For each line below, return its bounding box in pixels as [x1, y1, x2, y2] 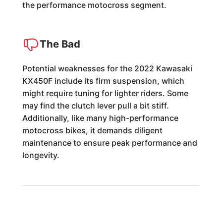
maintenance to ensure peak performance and [22, 138, 197, 148]
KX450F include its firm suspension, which [22, 76, 184, 86]
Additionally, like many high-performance [22, 113, 178, 123]
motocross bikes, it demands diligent [22, 125, 163, 135]
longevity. [22, 150, 59, 160]
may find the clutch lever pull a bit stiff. [22, 101, 169, 111]
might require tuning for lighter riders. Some [22, 88, 188, 98]
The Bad [39, 38, 80, 50]
